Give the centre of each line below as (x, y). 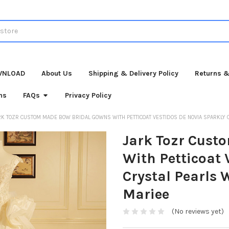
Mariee (146, 194)
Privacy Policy (88, 95)
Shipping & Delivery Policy (134, 73)
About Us (57, 73)
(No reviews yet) (198, 212)
